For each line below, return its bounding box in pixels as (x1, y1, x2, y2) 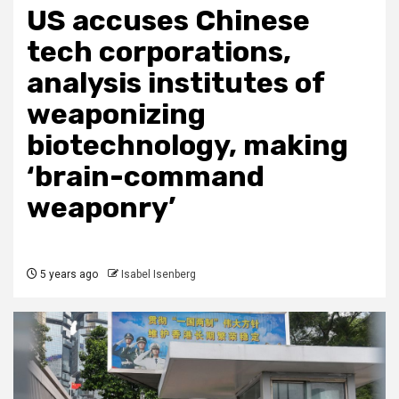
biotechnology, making (27, 128, 348, 163)
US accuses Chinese (27, 4, 310, 38)
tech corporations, (27, 35, 291, 69)
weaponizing (27, 97, 206, 132)
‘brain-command (27, 159, 265, 194)
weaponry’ (27, 191, 175, 225)
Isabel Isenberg (121, 268, 196, 281)
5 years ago (37, 268, 98, 281)
